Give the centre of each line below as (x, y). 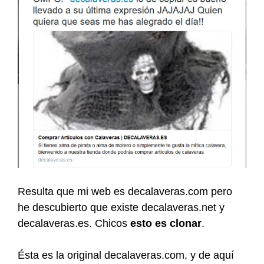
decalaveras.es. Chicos (74, 223)
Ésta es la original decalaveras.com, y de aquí (126, 255)
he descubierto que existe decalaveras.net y (121, 207)
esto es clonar (166, 223)
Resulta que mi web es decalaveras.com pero (125, 191)
